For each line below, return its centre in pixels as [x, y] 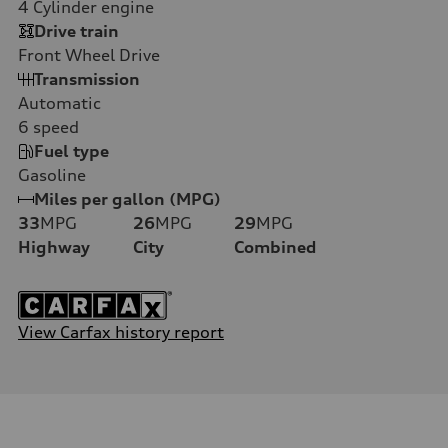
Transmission [87, 78]
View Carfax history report [121, 331]
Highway [54, 246]
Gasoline [52, 174]
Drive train [76, 30]
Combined [275, 246]
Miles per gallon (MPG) [127, 198]
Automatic [59, 102]
